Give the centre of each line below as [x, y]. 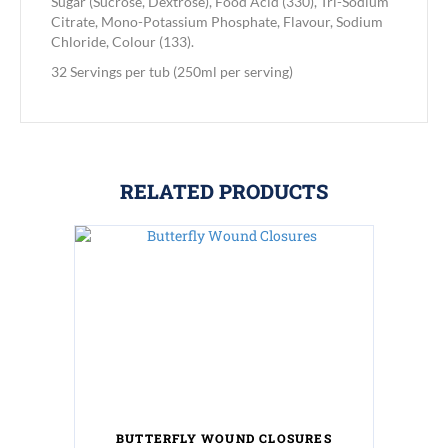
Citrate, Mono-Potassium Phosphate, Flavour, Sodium [217, 22]
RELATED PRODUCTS [224, 191]
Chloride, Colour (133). [122, 42]
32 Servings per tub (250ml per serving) [172, 72]
